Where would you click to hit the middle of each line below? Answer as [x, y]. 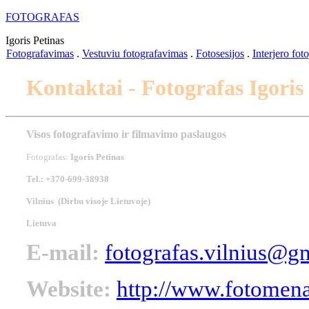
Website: [69, 289]
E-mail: [63, 252]
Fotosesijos [220, 53]
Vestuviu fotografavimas [135, 53]
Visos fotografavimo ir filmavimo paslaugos [126, 134]
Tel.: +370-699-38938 [68, 179]
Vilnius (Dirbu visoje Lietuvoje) [88, 201]
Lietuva [41, 223]
